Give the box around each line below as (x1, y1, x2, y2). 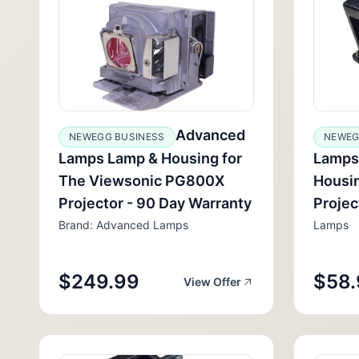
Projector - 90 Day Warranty (58, 195, 252, 212)
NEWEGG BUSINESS (69, 131, 165, 143)
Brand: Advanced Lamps (58, 218, 188, 232)
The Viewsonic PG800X (58, 172, 224, 189)
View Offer (184, 275, 241, 288)
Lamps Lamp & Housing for (58, 150, 242, 167)
